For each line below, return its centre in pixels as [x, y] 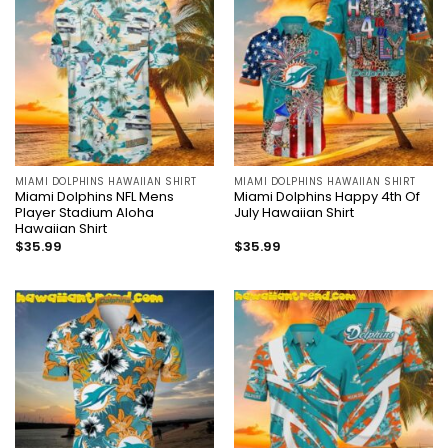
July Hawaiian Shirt [293, 213]
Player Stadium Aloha [84, 213]
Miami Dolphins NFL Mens [94, 197]
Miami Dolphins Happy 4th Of [326, 197]
